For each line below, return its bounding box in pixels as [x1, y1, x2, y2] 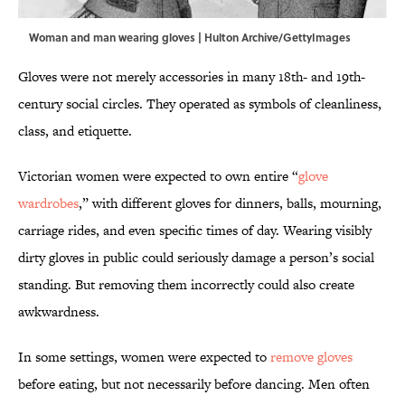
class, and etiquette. [18, 121, 132, 141]
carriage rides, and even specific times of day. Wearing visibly [18, 221, 372, 240]
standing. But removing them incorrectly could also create [18, 275, 354, 295]
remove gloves [270, 347, 353, 367]
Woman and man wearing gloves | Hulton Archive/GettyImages [29, 29, 351, 46]
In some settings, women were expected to [18, 347, 270, 367]
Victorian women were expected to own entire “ [18, 166, 298, 186]
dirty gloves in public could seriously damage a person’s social [18, 248, 374, 268]
